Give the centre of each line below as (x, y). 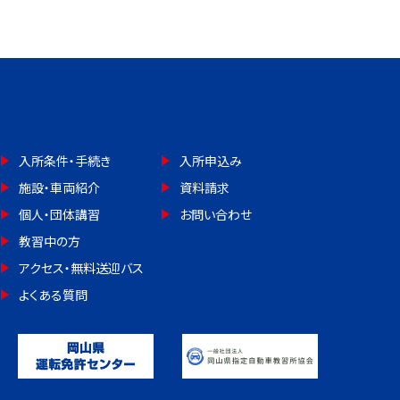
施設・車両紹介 (59, 188)
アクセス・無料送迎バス (81, 268)
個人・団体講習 (59, 215)
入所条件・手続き (65, 161)
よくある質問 (53, 295)
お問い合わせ (216, 215)
